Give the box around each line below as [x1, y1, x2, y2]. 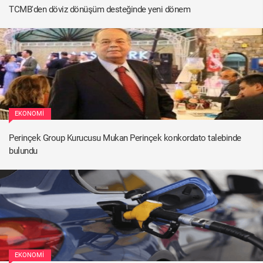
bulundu [9, 145, 38, 156]
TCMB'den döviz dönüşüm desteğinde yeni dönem [9, 4, 190, 15]
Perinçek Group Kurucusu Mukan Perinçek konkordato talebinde [9, 132, 241, 143]
